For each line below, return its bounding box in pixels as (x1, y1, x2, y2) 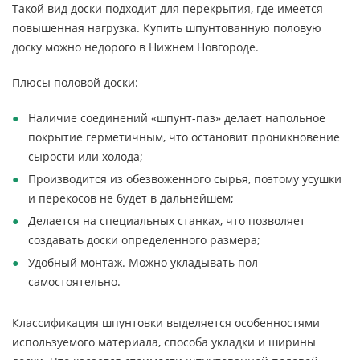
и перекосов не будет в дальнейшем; (28, 190, 234, 206)
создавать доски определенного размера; (28, 232, 260, 247)
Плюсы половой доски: (12, 75, 138, 90)
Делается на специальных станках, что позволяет (28, 213, 305, 228)
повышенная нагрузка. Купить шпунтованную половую (12, 20, 321, 35)
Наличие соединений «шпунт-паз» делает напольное (28, 110, 325, 125)
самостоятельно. (28, 274, 121, 289)
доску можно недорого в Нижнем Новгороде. (12, 39, 259, 55)
